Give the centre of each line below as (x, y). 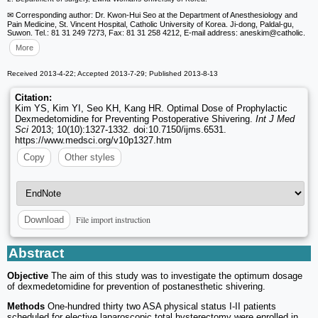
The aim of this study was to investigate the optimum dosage (177, 276)
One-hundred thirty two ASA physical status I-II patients (162, 307)
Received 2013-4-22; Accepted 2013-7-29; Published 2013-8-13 (113, 73)
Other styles (90, 157)
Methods (27, 307)
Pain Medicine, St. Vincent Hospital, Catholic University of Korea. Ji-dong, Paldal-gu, (150, 24)
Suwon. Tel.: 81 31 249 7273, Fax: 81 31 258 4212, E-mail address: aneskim (138, 32)
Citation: (33, 97)
